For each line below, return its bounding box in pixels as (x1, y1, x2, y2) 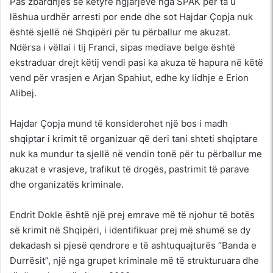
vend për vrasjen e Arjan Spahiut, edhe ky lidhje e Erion (10, 71, 249, 83)
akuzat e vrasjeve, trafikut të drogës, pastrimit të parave (10, 163, 249, 175)
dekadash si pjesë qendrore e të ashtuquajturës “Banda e (10, 239, 257, 251)
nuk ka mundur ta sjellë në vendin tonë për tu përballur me (10, 147, 262, 160)
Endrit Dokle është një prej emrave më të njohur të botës (10, 208, 255, 221)
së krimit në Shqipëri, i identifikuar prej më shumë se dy (10, 224, 250, 236)
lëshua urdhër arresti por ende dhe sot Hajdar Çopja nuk (10, 10, 253, 23)
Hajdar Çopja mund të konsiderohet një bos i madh (10, 117, 228, 129)
